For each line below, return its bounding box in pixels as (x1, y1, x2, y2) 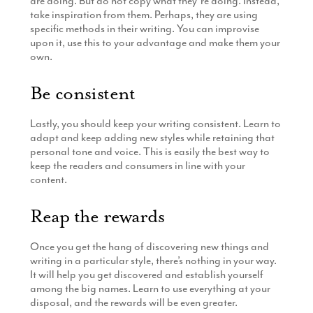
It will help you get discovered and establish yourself (29, 267, 263, 282)
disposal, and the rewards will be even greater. (29, 295, 238, 310)
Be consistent (29, 81, 136, 105)
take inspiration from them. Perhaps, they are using (29, 8, 258, 22)
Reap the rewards (29, 204, 164, 228)
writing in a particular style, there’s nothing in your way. (29, 253, 277, 268)
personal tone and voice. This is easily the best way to (29, 144, 270, 159)
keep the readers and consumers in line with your (29, 158, 245, 173)
